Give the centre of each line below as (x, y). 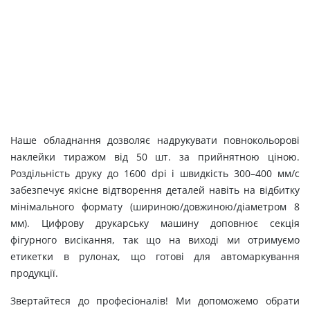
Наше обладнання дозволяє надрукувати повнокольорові (155, 140)
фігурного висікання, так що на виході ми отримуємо (155, 240)
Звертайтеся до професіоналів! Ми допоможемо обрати (155, 301)
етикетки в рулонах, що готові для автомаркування (155, 256)
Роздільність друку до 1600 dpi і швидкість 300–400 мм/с (155, 173)
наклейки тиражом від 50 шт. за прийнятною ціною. (155, 157)
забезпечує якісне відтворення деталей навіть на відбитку (155, 190)
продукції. (34, 273)
